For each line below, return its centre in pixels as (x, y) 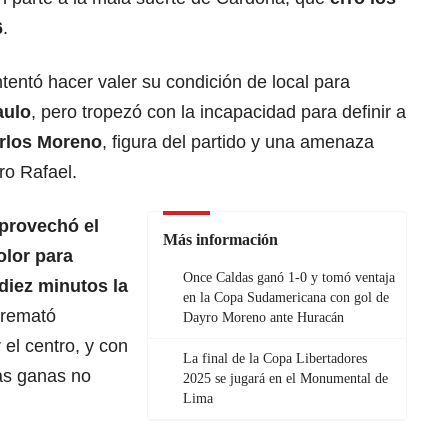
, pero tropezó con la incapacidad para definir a (218, 112)
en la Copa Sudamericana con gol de (286, 298)
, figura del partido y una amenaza (238, 142)
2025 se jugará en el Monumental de (285, 379)
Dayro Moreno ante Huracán (263, 318)
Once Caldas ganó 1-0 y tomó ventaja (289, 278)
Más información (220, 240)
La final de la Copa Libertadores (275, 359)
